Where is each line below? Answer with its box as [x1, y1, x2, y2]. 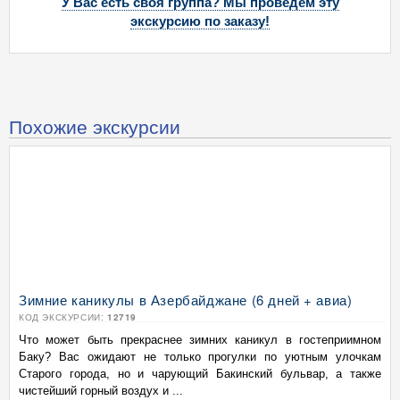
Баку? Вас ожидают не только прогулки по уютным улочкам [19, 350, 381, 363]
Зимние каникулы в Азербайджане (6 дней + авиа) [19, 290, 353, 309]
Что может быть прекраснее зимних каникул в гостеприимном [19, 333, 381, 346]
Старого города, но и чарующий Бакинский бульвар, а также [19, 367, 381, 380]
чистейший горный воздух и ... [19, 384, 183, 397]
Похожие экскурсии [9, 112, 180, 139]
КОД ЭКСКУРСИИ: [19, 311, 107, 323]
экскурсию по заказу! [130, 13, 270, 29]
